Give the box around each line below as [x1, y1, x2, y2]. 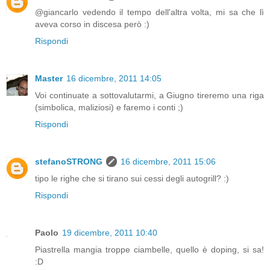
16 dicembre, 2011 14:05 [66, 74, 162, 84]
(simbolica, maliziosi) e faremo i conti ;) [35, 102, 183, 113]
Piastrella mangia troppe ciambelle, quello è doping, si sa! [35, 245, 264, 255]
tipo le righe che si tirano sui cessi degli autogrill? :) [35, 174, 229, 184]
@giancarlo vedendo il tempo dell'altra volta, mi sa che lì [35, 7, 264, 17]
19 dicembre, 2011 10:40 [62, 228, 157, 238]
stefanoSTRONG [35, 157, 102, 167]
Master [35, 74, 63, 84]
